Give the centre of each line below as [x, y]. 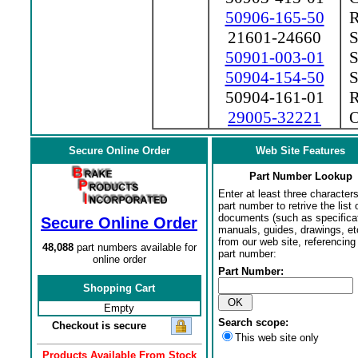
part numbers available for [135, 247]
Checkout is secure [99, 326]
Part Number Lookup [300, 176]
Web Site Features [300, 151]
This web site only [276, 338]
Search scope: [253, 322]
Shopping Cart [119, 288]
